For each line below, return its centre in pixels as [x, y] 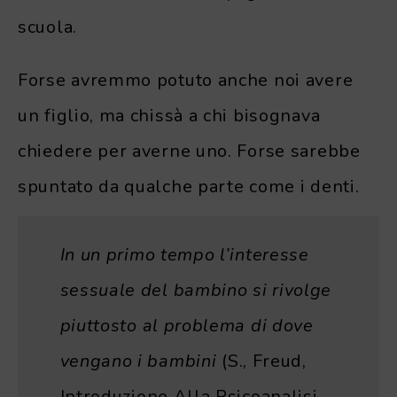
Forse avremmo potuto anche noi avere [186, 81]
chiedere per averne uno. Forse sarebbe [189, 152]
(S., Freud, [261, 362]
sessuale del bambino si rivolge [196, 291]
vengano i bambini [138, 362]
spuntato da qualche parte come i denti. [189, 187]
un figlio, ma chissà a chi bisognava [169, 116]
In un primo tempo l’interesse [184, 255]
